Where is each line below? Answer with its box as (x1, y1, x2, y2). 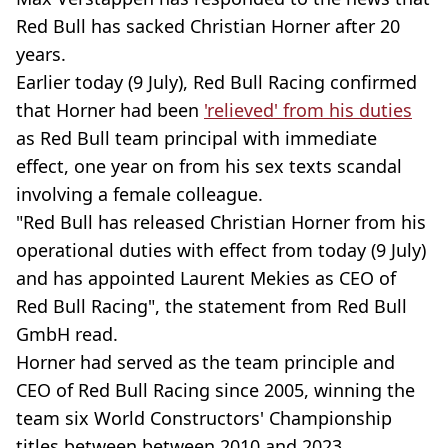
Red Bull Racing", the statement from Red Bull (16, 294, 407, 318)
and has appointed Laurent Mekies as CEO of (16, 266, 396, 290)
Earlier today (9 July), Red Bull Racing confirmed (16, 70, 417, 94)
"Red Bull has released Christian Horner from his (16, 210, 426, 234)
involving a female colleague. (16, 182, 263, 206)
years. (16, 42, 66, 66)
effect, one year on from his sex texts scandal (16, 154, 402, 178)
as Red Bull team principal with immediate (16, 126, 377, 150)
